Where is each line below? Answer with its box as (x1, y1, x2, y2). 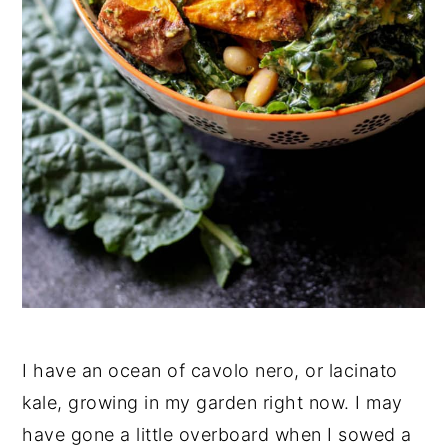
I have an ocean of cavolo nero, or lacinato (22, 359, 398, 381)
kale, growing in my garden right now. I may (22, 391, 403, 413)
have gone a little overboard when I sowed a (22, 423, 412, 445)
